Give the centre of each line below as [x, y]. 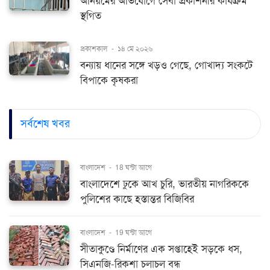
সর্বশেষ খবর [45, 124]
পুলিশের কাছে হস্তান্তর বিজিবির [137, 199]
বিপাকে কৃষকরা [109, 80]
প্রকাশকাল [94, 49]
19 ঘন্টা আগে [133, 232]
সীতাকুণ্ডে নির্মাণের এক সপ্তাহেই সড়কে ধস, [161, 249]
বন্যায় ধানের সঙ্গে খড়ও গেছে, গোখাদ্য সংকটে [166, 65]
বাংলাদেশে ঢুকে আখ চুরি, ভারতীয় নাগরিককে [165, 184]
